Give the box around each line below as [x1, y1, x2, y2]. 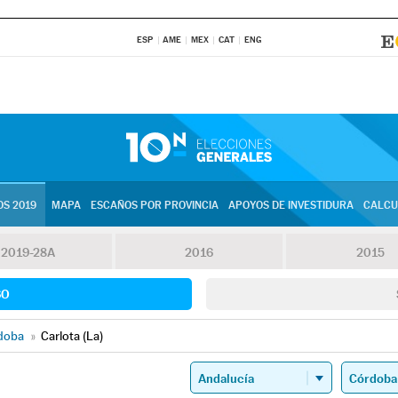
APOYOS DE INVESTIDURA [227, 199, 354, 211]
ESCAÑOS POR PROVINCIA [90, 199, 219, 211]
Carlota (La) [41, 329, 103, 343]
